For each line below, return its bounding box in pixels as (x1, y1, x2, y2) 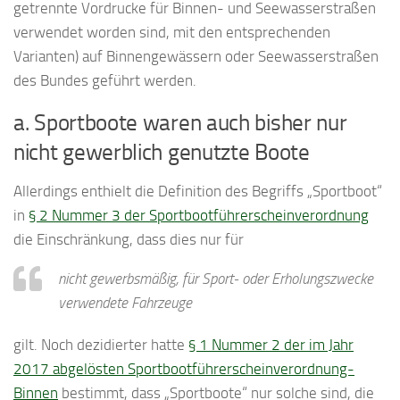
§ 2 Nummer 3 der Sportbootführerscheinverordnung (29, 206, 369, 225)
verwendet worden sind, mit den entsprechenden (13, 23, 330, 42)
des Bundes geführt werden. (13, 71, 196, 90)
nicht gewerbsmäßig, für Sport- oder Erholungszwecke (58, 270, 373, 288)
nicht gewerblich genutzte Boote (13, 138, 310, 166)
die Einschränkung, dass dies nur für (13, 230, 244, 249)
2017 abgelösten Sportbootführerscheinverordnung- (13, 360, 354, 379)
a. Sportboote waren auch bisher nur (13, 109, 347, 137)
